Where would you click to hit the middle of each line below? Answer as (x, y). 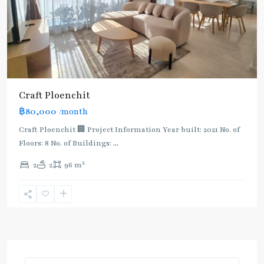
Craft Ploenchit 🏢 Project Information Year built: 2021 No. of (129, 130)
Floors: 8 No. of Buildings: (66, 143)
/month (73, 112)
